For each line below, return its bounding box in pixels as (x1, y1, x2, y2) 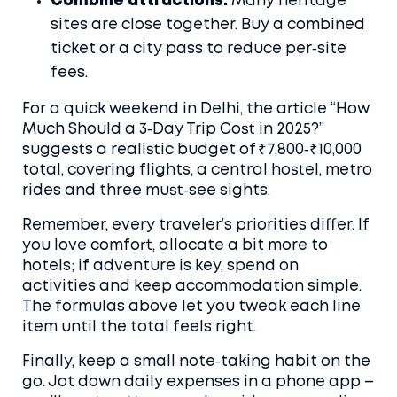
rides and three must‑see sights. (22, 184, 270, 198)
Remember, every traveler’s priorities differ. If (22, 219, 370, 232)
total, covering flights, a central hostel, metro (22, 164, 372, 177)
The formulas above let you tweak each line (22, 300, 361, 314)
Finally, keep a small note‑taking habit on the (22, 355, 370, 369)
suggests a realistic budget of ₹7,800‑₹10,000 (22, 144, 362, 157)
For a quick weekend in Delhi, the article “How (22, 103, 370, 116)
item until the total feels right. (22, 321, 256, 334)
